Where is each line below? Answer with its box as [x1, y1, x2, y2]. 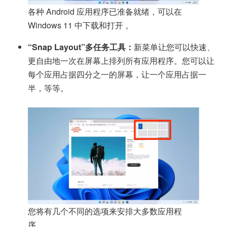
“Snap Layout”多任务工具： [28, 41, 134, 53]
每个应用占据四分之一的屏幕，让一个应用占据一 [28, 68, 206, 81]
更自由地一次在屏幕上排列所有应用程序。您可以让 [28, 55, 214, 67]
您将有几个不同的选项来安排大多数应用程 [28, 205, 182, 217]
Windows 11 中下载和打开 [28, 19, 125, 31]
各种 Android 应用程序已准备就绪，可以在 [28, 6, 182, 18]
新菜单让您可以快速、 [134, 41, 215, 53]
